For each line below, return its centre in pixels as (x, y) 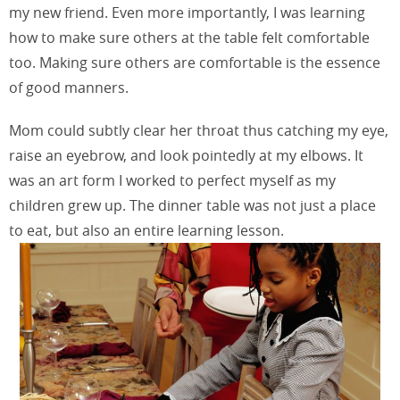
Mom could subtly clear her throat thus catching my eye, (199, 131)
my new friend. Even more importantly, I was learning (187, 13)
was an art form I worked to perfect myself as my (172, 181)
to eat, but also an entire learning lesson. (146, 231)
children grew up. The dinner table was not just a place (192, 206)
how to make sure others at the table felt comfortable (189, 38)
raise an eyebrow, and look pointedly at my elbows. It (186, 156)
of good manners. (69, 88)
